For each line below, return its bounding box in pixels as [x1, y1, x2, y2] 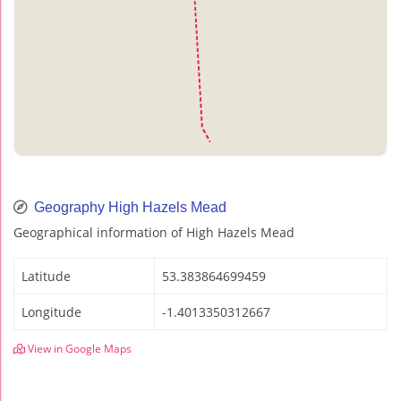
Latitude [21, 267, 71, 285]
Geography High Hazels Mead [30, 199, 226, 215]
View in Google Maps [25, 341, 132, 355]
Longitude [21, 303, 81, 320]
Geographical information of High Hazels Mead [13, 223, 294, 241]
